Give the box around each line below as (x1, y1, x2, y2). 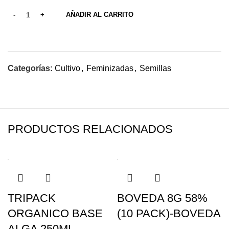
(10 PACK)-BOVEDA (117, 207, 221, 220)
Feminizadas (86, 64, 133, 73)
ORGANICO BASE (8, 207, 103, 220)
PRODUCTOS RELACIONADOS (8, 123, 173, 135)
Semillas (140, 64, 171, 73)
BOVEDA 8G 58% (117, 192, 208, 204)
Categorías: (8, 64, 53, 73)
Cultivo (55, 64, 80, 73)
